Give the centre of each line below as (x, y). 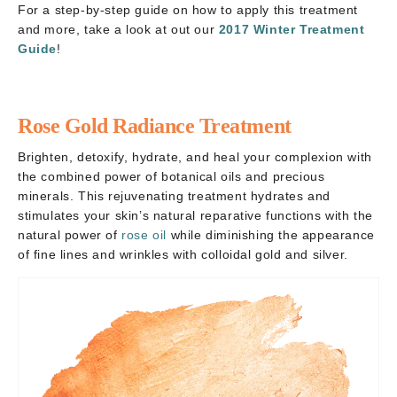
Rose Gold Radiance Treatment (155, 125)
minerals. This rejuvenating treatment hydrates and (175, 195)
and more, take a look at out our (118, 29)
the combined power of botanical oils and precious (171, 176)
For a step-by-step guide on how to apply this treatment (188, 9)
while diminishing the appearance (271, 234)
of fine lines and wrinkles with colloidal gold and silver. (183, 254)
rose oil (144, 234)
